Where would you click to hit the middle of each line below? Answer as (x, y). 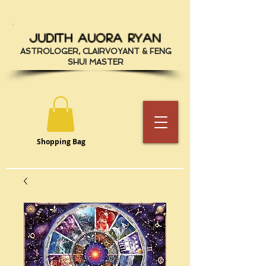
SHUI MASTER (96, 62)
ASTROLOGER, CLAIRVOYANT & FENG (96, 51)
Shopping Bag (61, 141)
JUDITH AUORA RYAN (96, 38)
